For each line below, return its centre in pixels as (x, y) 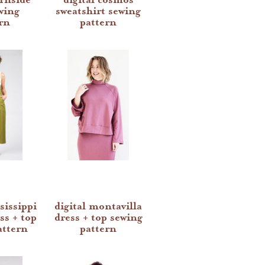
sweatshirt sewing (98, 11)
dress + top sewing (98, 217)
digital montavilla (98, 206)
